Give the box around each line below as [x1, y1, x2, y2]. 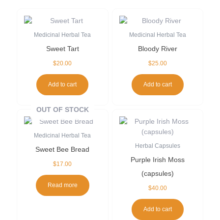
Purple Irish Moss [130, 156, 185, 164]
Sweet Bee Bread [35, 145, 90, 154]
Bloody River [137, 45, 177, 53]
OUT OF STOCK [36, 106, 89, 114]
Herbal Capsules [135, 142, 180, 150]
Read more [47, 182, 78, 189]
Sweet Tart [46, 45, 79, 53]
